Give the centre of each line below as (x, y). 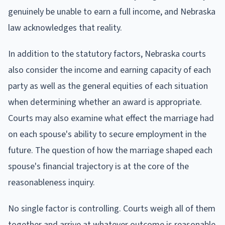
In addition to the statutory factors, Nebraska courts (107, 54)
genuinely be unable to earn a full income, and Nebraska (112, 12)
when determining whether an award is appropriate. (105, 102)
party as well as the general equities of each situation (108, 86)
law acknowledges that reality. (65, 28)
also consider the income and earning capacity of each (109, 70)
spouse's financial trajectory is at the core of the (98, 166)
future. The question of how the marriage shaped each (110, 150)
